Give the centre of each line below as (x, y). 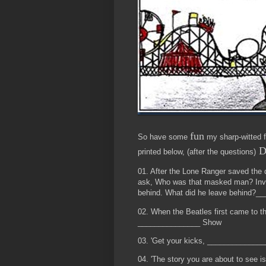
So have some (164, 137)
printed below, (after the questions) (197, 152)
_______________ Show (180, 222)
